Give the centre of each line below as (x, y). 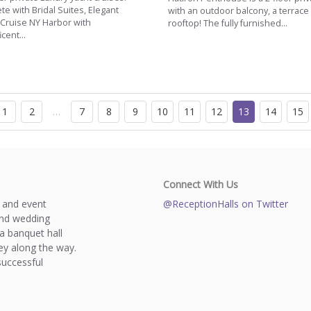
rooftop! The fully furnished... (227, 23)
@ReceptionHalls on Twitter (225, 203)
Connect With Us (200, 184)
